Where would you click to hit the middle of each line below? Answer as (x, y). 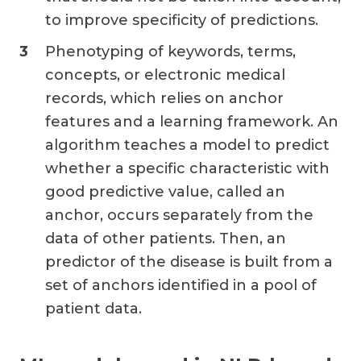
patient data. (95, 308)
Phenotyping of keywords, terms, (170, 51)
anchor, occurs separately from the (179, 215)
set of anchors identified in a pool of (181, 285)
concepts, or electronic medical (165, 75)
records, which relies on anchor (164, 98)
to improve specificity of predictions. (184, 20)
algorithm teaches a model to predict (187, 145)
